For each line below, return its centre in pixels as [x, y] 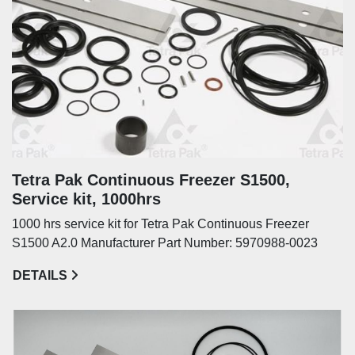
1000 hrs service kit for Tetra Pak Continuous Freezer [160, 224]
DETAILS [40, 275]
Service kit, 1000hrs [86, 199]
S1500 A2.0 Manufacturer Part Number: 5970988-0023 [165, 243]
